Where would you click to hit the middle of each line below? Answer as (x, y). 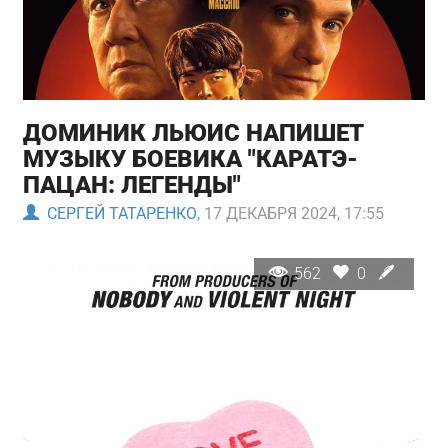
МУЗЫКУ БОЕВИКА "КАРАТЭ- (191, 158)
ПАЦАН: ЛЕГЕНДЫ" (132, 184)
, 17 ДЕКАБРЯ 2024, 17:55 (291, 213)
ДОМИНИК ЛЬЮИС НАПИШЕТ (194, 132)
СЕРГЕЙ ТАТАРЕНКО (118, 213)
